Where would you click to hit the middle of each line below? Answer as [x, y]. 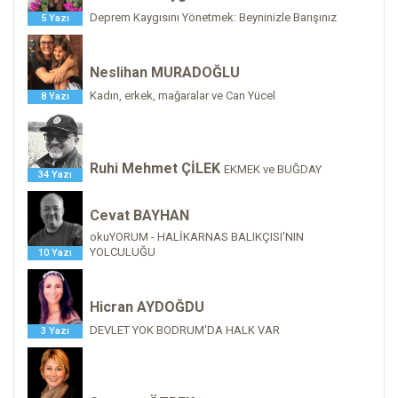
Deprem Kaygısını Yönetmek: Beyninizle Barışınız [213, 17]
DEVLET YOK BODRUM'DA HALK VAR [185, 330]
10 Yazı [55, 252]
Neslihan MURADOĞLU [165, 72]
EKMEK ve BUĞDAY [273, 169]
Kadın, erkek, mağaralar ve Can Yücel [183, 95]
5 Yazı [55, 18]
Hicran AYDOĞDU [147, 306]
